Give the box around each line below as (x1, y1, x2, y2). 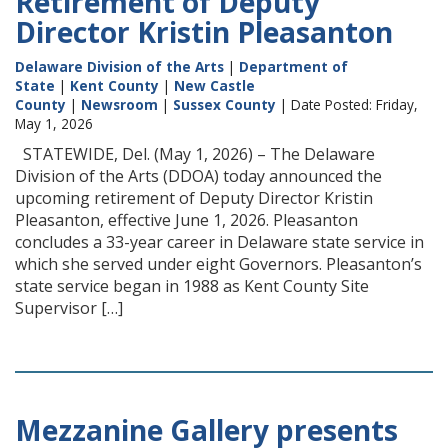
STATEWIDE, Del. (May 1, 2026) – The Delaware (15, 143, 375, 165)
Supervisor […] (15, 297, 123, 319)
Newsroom (81, 95, 158, 114)
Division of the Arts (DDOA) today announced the (15, 165, 382, 187)
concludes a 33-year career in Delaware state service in (15, 231, 424, 253)
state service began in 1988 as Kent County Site (15, 275, 369, 297)
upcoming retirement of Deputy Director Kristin (15, 187, 373, 209)
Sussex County (173, 95, 276, 114)
